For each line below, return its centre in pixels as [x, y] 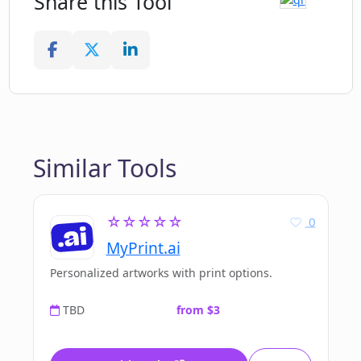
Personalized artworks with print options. [161, 273]
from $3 [198, 310]
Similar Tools [104, 168]
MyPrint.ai [143, 248]
